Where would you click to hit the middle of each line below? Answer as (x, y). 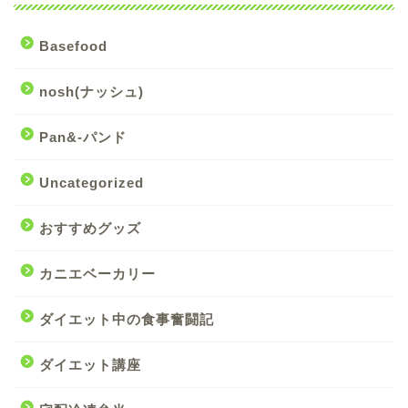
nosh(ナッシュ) (92, 92)
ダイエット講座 (90, 365)
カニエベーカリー (97, 274)
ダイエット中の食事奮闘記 (127, 320)
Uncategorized (92, 183)
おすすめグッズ (90, 229)
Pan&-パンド (83, 138)
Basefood (73, 46)
